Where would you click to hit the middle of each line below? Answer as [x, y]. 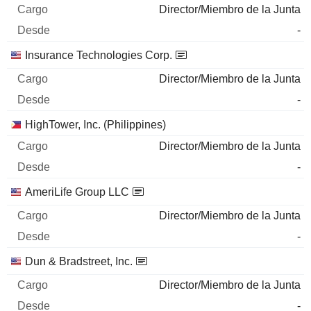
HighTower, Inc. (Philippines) [95, 125]
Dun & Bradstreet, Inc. [79, 261]
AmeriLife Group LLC [77, 192]
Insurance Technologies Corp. [99, 55]
